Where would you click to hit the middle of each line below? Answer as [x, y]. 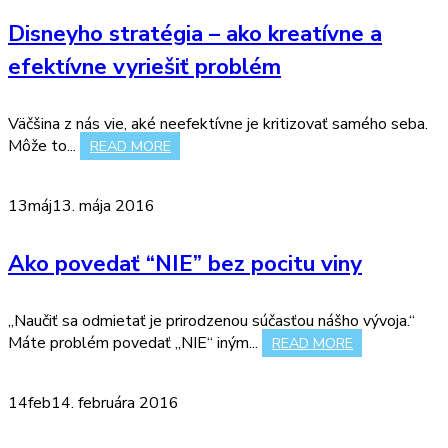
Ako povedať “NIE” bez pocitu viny [185, 263]
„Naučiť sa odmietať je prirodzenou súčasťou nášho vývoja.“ [211, 320]
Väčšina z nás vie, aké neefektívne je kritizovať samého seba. [218, 123]
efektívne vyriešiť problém [144, 67]
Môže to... [44, 145]
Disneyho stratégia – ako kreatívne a [195, 34]
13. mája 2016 [103, 205]
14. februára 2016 [115, 402]
